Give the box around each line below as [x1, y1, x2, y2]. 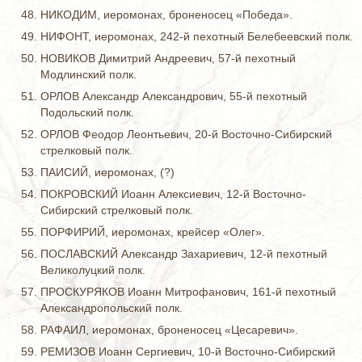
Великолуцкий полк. [40, 263, 145, 276]
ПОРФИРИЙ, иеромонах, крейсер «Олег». [40, 225, 265, 238]
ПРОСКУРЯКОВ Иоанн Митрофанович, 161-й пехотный [40, 285, 336, 298]
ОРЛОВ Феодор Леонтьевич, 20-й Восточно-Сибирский [40, 128, 332, 141]
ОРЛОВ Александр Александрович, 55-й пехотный [40, 90, 307, 103]
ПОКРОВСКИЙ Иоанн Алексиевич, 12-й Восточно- [40, 187, 306, 200]
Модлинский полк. [40, 68, 137, 81]
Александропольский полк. [40, 301, 183, 314]
